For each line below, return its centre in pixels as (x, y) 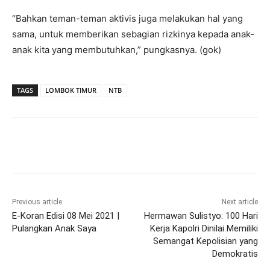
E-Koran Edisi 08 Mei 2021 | (66, 216)
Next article (240, 202)
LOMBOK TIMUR (71, 90)
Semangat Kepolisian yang (205, 241)
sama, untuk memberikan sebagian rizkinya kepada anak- (133, 34)
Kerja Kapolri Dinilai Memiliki (204, 229)
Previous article (37, 202)
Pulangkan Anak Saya (54, 229)
